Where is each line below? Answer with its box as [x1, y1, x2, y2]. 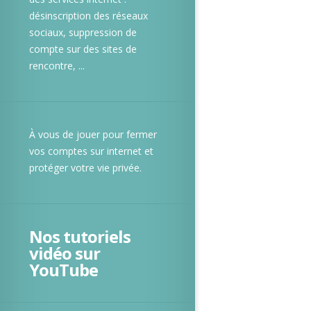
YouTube [29, 258, 98, 281]
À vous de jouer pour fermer [29, 128, 157, 141]
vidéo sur [29, 242, 100, 264]
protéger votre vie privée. [29, 161, 142, 174]
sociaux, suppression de [29, 26, 137, 39]
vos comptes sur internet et [29, 144, 153, 158]
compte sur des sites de [29, 42, 137, 56]
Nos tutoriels [29, 225, 131, 248]
